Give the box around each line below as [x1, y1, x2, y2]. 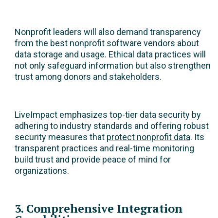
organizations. [15, 165, 69, 176]
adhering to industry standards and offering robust [15, 121, 209, 131]
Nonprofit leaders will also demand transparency [15, 27, 201, 37]
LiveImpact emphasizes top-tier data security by [15, 109, 201, 120]
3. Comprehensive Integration [15, 201, 182, 217]
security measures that [15, 132, 107, 143]
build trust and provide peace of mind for [15, 154, 171, 165]
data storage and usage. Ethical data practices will [15, 49, 206, 60]
